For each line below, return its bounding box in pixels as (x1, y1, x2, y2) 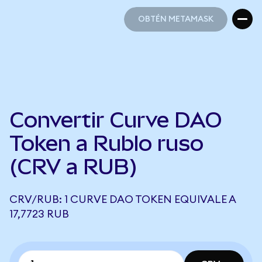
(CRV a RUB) (9, 154, 137, 179)
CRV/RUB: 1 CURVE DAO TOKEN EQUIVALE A (9, 194, 236, 205)
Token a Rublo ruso (9, 131, 204, 156)
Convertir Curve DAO (9, 108, 222, 132)
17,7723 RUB (9, 209, 69, 219)
